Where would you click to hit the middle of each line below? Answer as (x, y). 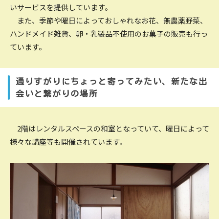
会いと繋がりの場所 (57, 93)
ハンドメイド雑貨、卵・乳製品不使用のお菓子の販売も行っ (109, 33)
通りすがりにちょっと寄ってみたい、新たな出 (112, 81)
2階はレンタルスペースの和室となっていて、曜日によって (113, 128)
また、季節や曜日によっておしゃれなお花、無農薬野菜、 (109, 20)
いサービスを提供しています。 (61, 7)
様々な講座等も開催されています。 (68, 141)
